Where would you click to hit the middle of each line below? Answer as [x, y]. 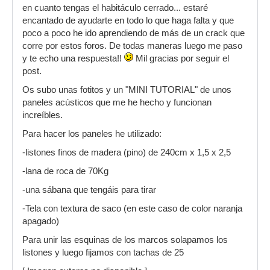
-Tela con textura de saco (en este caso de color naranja [132, 209]
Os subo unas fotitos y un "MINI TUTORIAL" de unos [127, 90]
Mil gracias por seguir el [181, 58]
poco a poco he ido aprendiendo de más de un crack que [133, 33]
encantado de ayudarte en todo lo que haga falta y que [128, 20]
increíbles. [42, 115]
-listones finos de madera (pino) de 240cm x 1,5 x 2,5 [127, 152]
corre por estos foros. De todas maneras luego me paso [132, 46]
